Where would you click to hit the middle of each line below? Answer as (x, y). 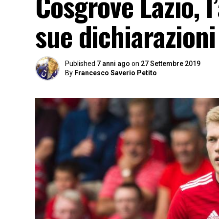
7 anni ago (113, 64)
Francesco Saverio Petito (116, 73)
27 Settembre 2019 (171, 64)
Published (80, 64)
